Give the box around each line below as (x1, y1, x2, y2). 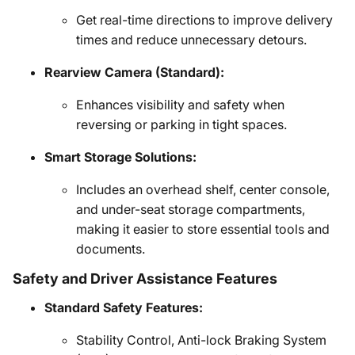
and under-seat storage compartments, (76, 201, 305, 217)
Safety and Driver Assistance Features (13, 270, 277, 287)
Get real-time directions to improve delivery (76, 12, 333, 28)
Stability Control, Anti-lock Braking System (76, 332, 326, 348)
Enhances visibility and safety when (76, 97, 284, 113)
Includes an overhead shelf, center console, (76, 181, 330, 197)
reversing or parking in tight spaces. (76, 116, 287, 132)
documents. (76, 241, 145, 257)
